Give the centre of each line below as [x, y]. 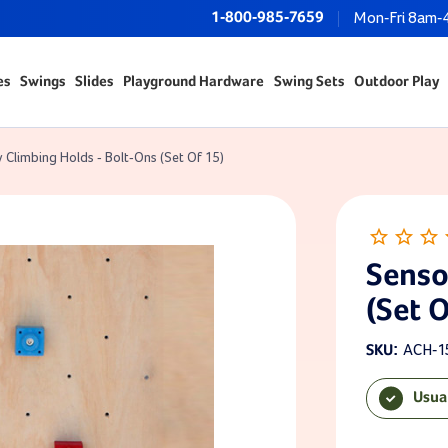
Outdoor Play [396, 81]
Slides [93, 81]
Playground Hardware [193, 81]
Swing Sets [308, 81]
